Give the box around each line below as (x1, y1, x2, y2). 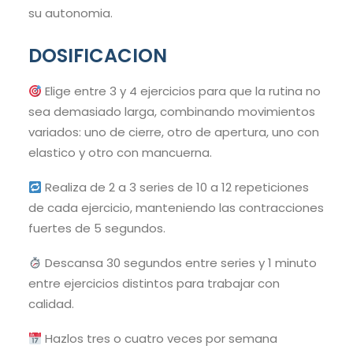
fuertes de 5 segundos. (28, 220, 165, 237)
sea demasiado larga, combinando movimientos (28, 103, 315, 121)
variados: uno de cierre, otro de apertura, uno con (28, 124, 319, 141)
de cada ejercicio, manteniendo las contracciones (28, 199, 324, 217)
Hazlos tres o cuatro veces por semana (42, 330, 278, 347)
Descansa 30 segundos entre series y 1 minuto (42, 255, 318, 272)
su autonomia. (28, 5, 113, 22)
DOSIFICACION (28, 43, 167, 69)
